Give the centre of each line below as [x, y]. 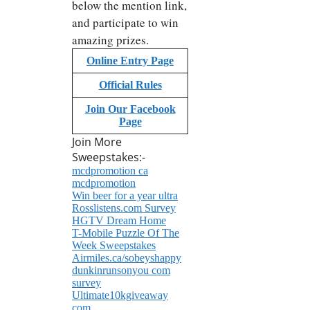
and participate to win [125, 23]
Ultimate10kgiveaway [120, 295]
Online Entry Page [130, 61]
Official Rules [130, 85]
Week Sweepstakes [114, 246]
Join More [97, 142]
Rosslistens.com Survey [124, 208]
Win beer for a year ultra [125, 196]
